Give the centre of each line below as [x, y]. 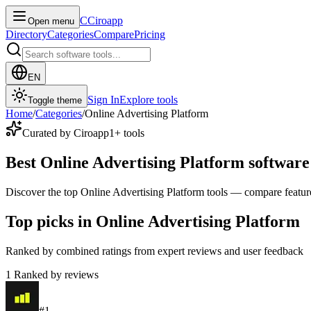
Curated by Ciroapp [66, 133]
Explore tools [149, 100]
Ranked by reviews [56, 274]
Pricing [150, 34]
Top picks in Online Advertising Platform [153, 221]
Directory [26, 34]
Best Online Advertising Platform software [158, 162]
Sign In [103, 100]
